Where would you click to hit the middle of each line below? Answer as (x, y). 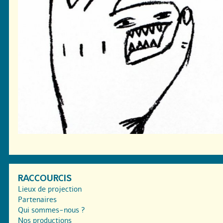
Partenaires (37, 199)
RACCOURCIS (45, 178)
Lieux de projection (50, 189)
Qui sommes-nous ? (52, 210)
